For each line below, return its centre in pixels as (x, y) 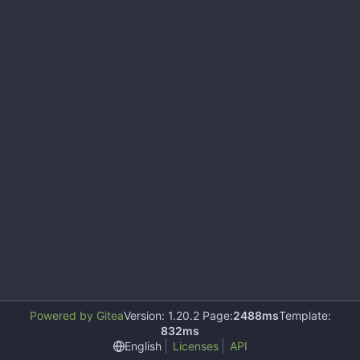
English (143, 346)
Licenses (195, 346)
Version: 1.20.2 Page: (178, 315)
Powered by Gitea (76, 315)
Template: (305, 315)
